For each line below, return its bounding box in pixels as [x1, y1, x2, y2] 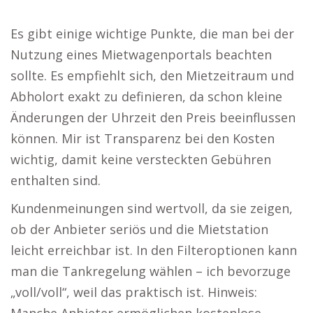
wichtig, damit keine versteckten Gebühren [10, 151, 271, 168]
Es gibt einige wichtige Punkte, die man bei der [10, 25, 294, 42]
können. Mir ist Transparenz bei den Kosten [10, 130, 275, 147]
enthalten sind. [10, 172, 101, 189]
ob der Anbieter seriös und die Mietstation [10, 221, 268, 238]
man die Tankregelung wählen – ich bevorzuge [10, 263, 291, 279]
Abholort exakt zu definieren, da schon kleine [10, 88, 282, 105]
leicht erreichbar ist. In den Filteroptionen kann [10, 242, 297, 259]
